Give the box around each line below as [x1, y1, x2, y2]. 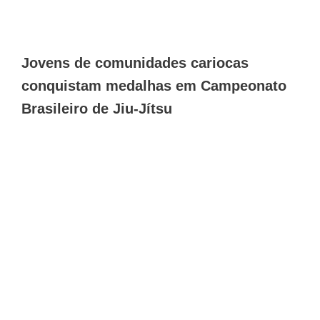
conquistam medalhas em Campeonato [21, 78, 286, 94]
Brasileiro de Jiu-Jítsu [21, 101, 172, 116]
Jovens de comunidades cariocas [21, 55, 249, 71]
